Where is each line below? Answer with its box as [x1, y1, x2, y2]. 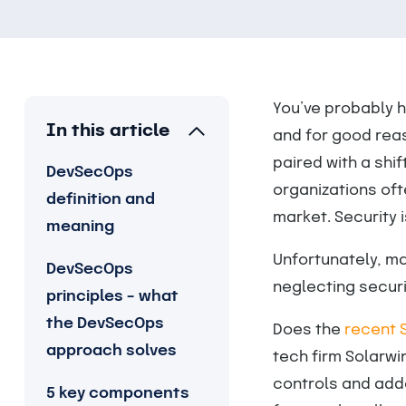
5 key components [45, 386, 189, 401]
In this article [45, 122, 169, 140]
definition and [45, 192, 155, 208]
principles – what [45, 289, 179, 304]
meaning [45, 219, 114, 235]
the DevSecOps [45, 316, 164, 332]
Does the [272, 323, 344, 338]
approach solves [45, 343, 177, 359]
